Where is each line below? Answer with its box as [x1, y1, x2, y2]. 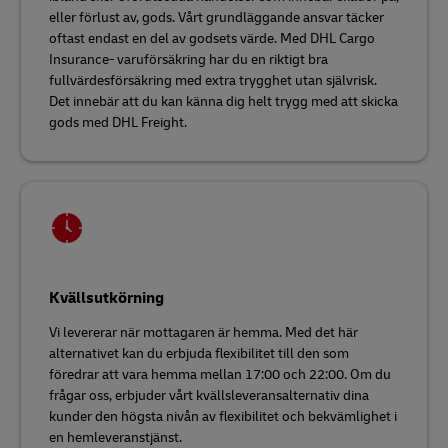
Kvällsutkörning [49, 287, 164, 308]
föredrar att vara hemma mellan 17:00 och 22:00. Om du [49, 365, 391, 383]
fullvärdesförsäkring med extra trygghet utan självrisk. [49, 71, 377, 89]
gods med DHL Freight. [49, 113, 187, 131]
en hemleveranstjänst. [49, 428, 182, 446]
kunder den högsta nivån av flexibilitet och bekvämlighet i [49, 407, 397, 425]
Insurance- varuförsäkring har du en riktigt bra [49, 50, 328, 68]
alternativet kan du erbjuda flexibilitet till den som [49, 344, 349, 362]
